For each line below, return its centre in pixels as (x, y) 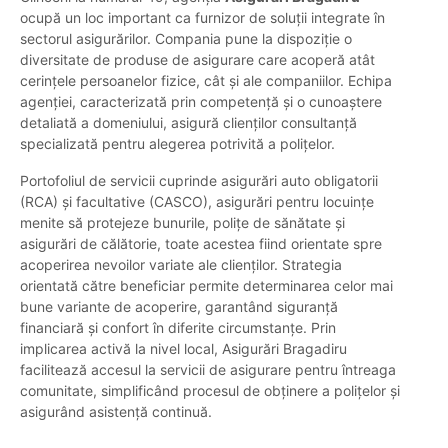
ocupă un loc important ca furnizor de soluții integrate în (202, 18)
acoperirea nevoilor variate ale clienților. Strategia (181, 265)
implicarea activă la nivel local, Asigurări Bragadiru (183, 349)
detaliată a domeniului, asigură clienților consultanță (188, 123)
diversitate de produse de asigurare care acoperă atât (197, 60)
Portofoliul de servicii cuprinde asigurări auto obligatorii (199, 181)
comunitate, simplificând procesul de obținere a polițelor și (210, 391)
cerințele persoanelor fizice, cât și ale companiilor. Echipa (206, 81)
